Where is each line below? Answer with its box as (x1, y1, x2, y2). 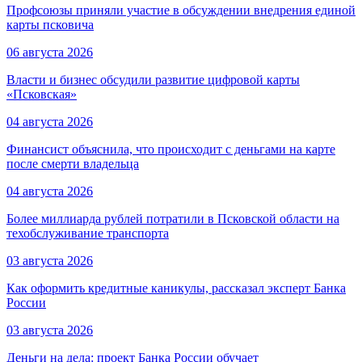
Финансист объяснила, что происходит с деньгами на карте (6, 142, 335, 157)
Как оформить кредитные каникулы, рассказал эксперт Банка (6, 281, 346, 296)
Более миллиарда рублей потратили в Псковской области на (6, 212, 339, 226)
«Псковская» (6, 87, 77, 102)
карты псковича (6, 18, 94, 32)
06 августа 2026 (6, 45, 93, 60)
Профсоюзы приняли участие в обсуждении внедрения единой (6, 3, 356, 18)
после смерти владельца (6, 157, 139, 171)
